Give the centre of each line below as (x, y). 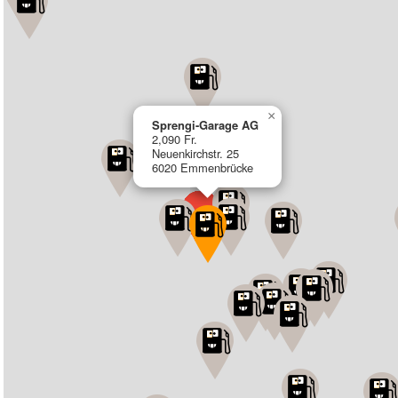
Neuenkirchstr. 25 (196, 153)
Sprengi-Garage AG (206, 125)
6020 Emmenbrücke (203, 167)
